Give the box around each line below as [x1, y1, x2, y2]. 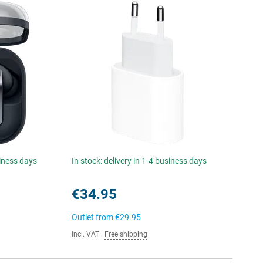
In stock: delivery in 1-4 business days [72, 156, 207, 166]
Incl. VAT [72, 230, 100, 238]
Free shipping [104, 230, 148, 238]
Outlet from [72, 213, 116, 222]
